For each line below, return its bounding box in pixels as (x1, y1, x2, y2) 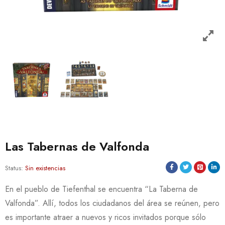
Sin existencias (25, 163, 65, 173)
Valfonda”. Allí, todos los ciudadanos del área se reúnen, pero (5, 197, 219, 209)
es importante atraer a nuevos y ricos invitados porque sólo (5, 211, 206, 223)
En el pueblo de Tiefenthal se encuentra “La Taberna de (5, 183, 198, 195)
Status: (5, 163, 23, 173)
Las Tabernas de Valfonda (5, 138, 149, 155)
